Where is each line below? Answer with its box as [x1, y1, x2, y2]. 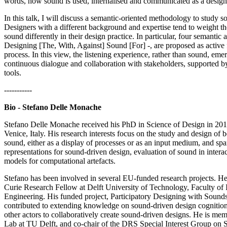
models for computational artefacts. [4, 156, 116, 165]
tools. [4, 68, 21, 77]
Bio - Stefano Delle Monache [4, 102, 101, 111]
